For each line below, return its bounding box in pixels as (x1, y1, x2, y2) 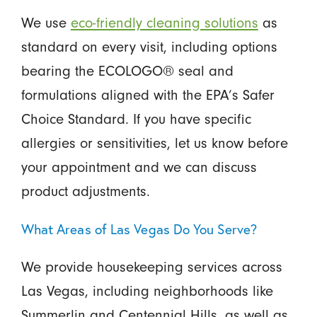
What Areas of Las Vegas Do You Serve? (21, 220, 257, 238)
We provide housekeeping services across (21, 258, 282, 276)
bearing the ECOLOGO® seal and (21, 62, 234, 80)
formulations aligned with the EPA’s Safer (21, 86, 275, 104)
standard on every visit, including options (21, 38, 277, 56)
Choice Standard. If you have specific (21, 110, 251, 128)
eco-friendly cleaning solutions (70, 14, 258, 32)
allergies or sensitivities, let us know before (21, 134, 288, 152)
